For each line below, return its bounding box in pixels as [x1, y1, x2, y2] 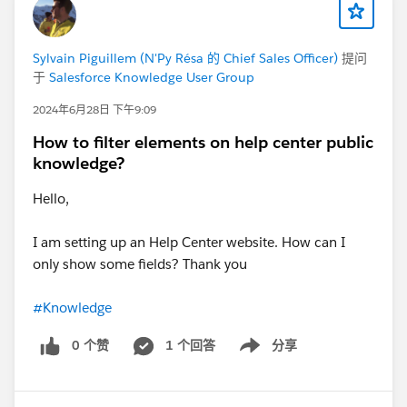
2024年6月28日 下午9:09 [33, 101, 156, 117]
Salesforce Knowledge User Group [49, 68, 254, 85]
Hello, [33, 189, 69, 207]
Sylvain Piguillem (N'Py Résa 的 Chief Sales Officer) [33, 49, 338, 66]
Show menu [224, 346, 298, 363]
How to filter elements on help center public [33, 131, 373, 153]
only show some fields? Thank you [33, 254, 247, 273]
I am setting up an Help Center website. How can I [33, 233, 345, 251]
